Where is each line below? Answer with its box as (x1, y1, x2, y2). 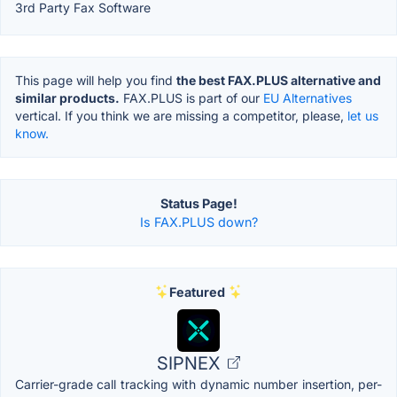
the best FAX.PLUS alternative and (176, 72, 381, 88)
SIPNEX (157, 352, 224, 374)
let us (347, 107, 378, 123)
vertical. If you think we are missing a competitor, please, (15, 107, 347, 123)
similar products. (15, 90, 120, 105)
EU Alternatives (263, 90, 352, 105)
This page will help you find (15, 72, 176, 88)
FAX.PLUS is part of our (120, 90, 263, 105)
